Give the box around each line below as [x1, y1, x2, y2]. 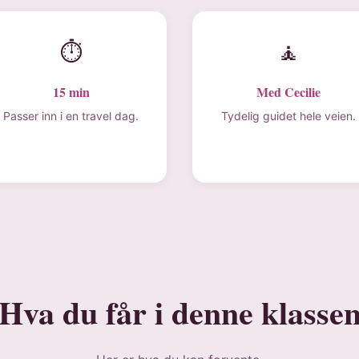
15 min [52, 83, 90, 101]
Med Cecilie [256, 83, 321, 101]
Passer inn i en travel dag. [3, 109, 139, 123]
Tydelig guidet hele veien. [220, 109, 356, 123]
